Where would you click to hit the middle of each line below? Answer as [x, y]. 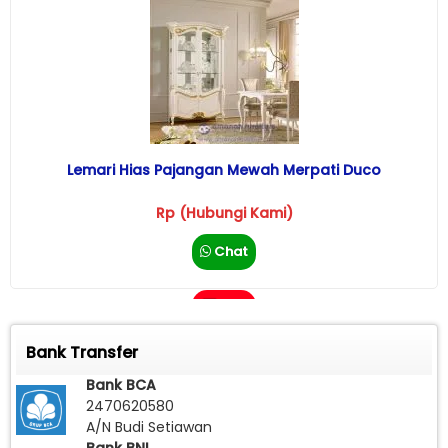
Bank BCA [121, 385]
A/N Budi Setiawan [149, 427]
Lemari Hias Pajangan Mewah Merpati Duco [224, 170]
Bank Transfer [82, 353]
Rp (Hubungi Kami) [224, 213]
